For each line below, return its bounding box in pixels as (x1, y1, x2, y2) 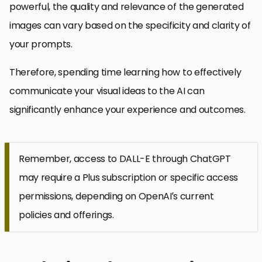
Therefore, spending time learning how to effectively (9, 65, 242, 79)
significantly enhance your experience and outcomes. (9, 102, 246, 116)
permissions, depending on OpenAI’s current (19, 189, 214, 203)
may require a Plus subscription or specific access (19, 170, 238, 184)
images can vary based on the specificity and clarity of (9, 18, 251, 32)
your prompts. (9, 37, 73, 51)
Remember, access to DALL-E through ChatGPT (19, 151, 231, 166)
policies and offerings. (19, 208, 114, 222)
